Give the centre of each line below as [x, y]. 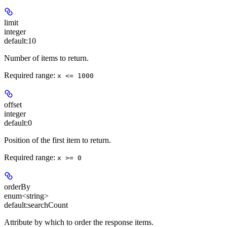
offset [13, 105]
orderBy [17, 187]
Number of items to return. [46, 58]
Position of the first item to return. [58, 140]
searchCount [48, 205]
